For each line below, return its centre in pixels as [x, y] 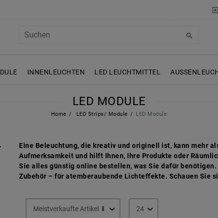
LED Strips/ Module [101, 114]
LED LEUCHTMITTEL [127, 72]
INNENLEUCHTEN [56, 72]
